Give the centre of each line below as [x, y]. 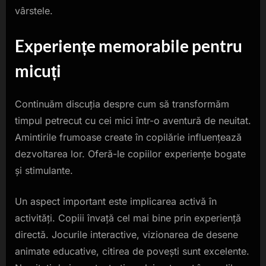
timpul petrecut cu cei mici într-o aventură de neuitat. [133, 120]
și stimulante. [44, 170]
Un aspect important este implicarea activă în [116, 201]
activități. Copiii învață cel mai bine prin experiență [128, 218]
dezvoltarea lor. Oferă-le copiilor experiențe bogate [130, 153]
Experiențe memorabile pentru [129, 46]
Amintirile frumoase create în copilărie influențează [128, 137]
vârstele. [34, 11]
